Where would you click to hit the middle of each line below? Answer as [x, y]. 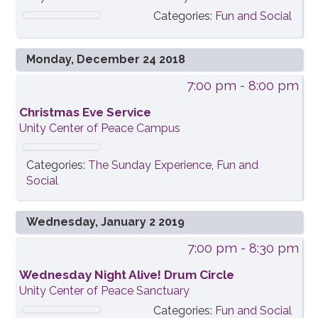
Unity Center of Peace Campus [100, 128]
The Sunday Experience [150, 165]
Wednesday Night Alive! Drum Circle [127, 275]
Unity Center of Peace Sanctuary [105, 291]
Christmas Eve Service [86, 113]
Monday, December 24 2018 [106, 60]
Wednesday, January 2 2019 [106, 222]
